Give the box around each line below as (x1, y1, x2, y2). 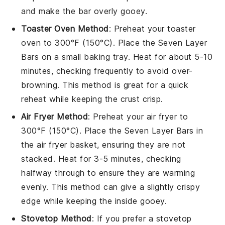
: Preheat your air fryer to (88, 111, 188, 122)
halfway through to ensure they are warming (21, 167, 195, 178)
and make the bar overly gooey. (21, 6, 148, 16)
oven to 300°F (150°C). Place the (21, 37, 158, 48)
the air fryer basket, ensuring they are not (21, 139, 186, 150)
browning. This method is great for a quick (21, 79, 189, 90)
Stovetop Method (21, 213, 92, 223)
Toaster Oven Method (21, 23, 109, 34)
